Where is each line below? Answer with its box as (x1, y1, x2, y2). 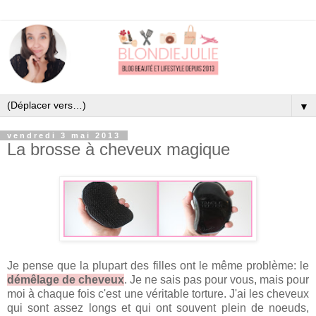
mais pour (260, 273, 309, 286)
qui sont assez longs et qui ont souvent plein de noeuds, (7, 301, 309, 314)
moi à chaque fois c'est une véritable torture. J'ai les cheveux (7, 287, 309, 300)
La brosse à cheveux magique (7, 140, 230, 159)
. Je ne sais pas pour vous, (124, 273, 260, 286)
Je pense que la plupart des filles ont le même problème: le (7, 259, 309, 272)
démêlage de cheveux (7, 273, 124, 286)
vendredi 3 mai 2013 (7, 131, 121, 140)
